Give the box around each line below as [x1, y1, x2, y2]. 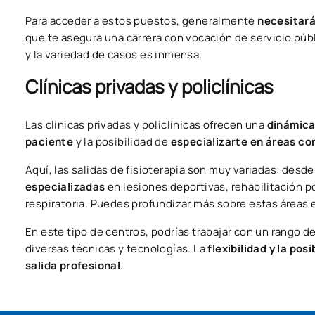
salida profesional [25, 257, 121, 273]
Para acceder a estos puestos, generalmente [25, 13, 258, 28]
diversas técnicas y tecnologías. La [25, 240, 205, 256]
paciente [25, 134, 76, 149]
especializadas [25, 179, 108, 194]
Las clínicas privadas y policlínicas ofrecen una [25, 117, 267, 132]
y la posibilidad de [75, 134, 171, 149]
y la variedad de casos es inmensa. [25, 46, 202, 62]
